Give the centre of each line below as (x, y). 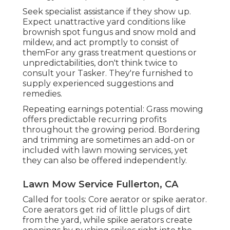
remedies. (42, 94)
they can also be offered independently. (105, 161)
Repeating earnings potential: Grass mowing (113, 109)
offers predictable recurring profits (94, 120)
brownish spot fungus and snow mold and (109, 32)
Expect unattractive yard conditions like (104, 22)
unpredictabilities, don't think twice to (100, 63)
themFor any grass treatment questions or (110, 53)
